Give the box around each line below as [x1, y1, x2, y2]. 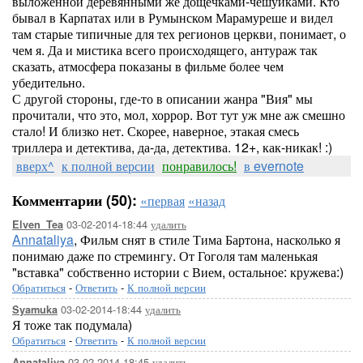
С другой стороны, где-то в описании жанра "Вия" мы [12, 89, 313, 108]
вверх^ [16, 156, 54, 175]
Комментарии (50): [12, 190, 137, 211]
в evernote [244, 156, 304, 175]
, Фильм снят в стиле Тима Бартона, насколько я [74, 230, 340, 249]
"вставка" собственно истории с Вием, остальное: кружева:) [12, 263, 344, 281]
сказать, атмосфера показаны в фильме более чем [12, 57, 284, 75]
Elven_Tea [12, 217, 63, 232]
